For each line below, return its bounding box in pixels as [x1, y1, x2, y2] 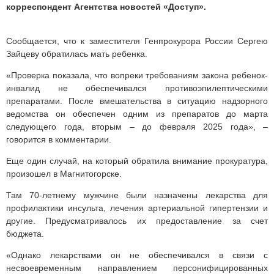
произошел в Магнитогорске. [6, 169, 122, 179]
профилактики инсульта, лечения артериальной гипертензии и [6, 203, 268, 213]
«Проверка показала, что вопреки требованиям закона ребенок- [6, 70, 268, 81]
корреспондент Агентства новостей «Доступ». [6, 2, 206, 12]
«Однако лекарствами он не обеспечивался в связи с [6, 250, 268, 261]
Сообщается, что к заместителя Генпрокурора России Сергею [6, 36, 268, 46]
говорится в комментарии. [6, 135, 111, 145]
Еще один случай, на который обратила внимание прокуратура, [6, 156, 268, 166]
